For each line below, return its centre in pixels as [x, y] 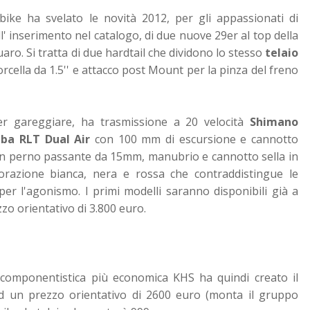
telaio [280, 52]
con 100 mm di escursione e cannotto [194, 139]
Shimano [274, 121]
